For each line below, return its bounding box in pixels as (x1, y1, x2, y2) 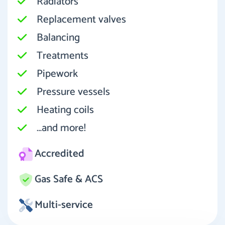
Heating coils (37, 101, 94, 119)
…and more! (37, 119, 86, 137)
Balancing (37, 29, 80, 46)
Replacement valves (37, 11, 126, 28)
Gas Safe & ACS (34, 170, 103, 188)
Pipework (37, 65, 78, 82)
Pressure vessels (37, 83, 110, 100)
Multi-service (34, 196, 93, 213)
